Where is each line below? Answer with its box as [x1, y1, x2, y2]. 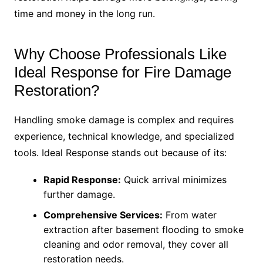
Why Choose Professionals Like [14, 45, 227, 63]
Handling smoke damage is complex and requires [14, 114, 234, 126]
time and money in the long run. [14, 8, 155, 20]
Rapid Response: [43, 174, 121, 186]
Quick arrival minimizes [120, 174, 227, 186]
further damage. [43, 188, 115, 201]
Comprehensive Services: [43, 209, 163, 221]
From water [162, 209, 217, 221]
